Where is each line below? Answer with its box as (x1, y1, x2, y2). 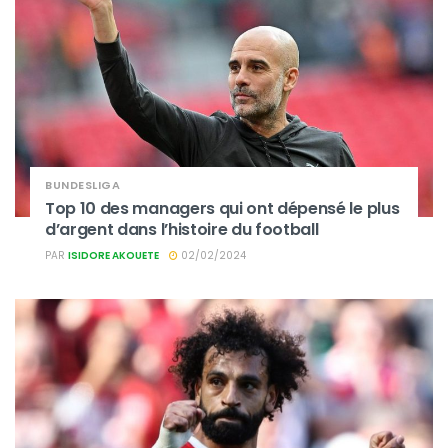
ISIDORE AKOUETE (68, 248, 159, 264)
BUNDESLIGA (45, 177, 120, 194)
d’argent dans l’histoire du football (45, 218, 319, 242)
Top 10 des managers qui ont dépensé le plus (45, 197, 400, 221)
